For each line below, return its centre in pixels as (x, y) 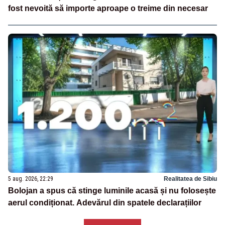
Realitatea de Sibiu (190, 179)
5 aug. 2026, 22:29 (31, 179)
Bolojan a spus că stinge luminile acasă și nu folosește (112, 191)
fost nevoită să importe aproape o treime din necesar (108, 9)
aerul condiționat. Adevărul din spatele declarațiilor (105, 203)
